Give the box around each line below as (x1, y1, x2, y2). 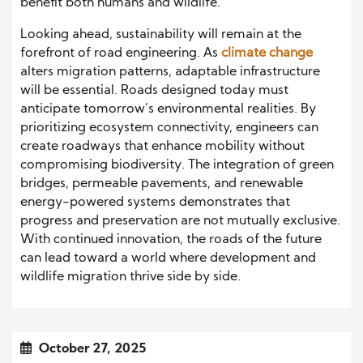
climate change (221, 47, 313, 61)
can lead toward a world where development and (20, 252, 316, 266)
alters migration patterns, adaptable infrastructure (20, 66, 320, 79)
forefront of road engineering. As (20, 47, 221, 61)
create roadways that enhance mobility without (20, 140, 305, 154)
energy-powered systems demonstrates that (20, 196, 290, 210)
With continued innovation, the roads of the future (20, 233, 322, 247)
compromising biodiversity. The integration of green (20, 159, 334, 173)
